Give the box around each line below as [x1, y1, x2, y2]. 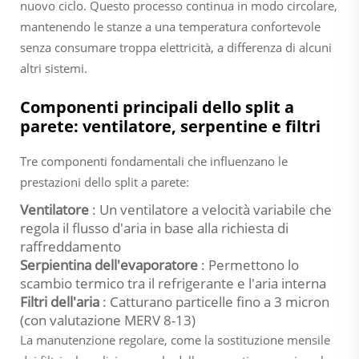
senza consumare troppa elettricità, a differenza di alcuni [20, 38, 332, 55]
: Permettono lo [201, 255, 299, 274]
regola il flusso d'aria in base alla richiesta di [20, 218, 288, 237]
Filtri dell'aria [20, 292, 103, 311]
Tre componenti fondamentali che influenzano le [20, 152, 288, 169]
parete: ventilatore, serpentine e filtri [20, 115, 321, 137]
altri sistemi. [20, 59, 87, 76]
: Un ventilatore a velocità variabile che [92, 200, 332, 219]
